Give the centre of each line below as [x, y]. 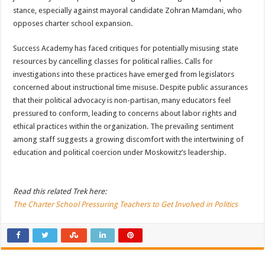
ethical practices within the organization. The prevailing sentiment [124, 127]
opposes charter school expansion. [73, 24]
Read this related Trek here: [60, 192]
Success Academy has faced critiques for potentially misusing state [126, 49]
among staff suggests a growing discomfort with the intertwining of [129, 140]
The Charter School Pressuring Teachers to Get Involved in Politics [126, 205]
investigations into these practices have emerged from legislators [124, 75]
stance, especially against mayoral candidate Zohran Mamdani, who [128, 11]
